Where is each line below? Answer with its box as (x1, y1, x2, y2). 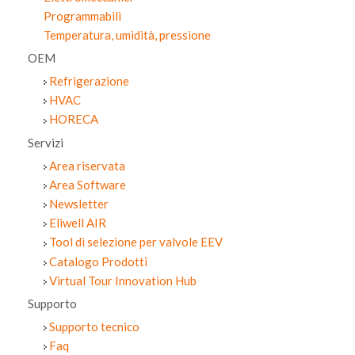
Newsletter (49, 197, 109, 212)
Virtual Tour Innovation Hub (49, 273, 197, 288)
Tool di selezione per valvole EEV (49, 235, 223, 250)
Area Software (49, 177, 126, 192)
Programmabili (44, 9, 121, 23)
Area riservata (49, 158, 125, 173)
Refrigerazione (49, 74, 129, 88)
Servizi (28, 135, 63, 150)
